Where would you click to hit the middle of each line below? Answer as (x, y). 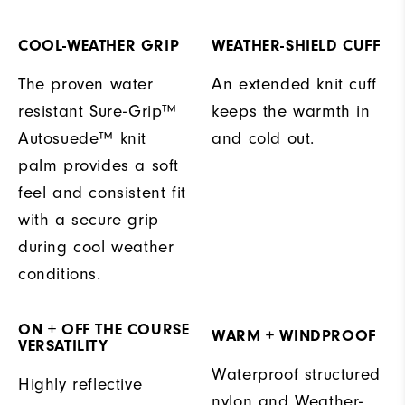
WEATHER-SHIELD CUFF (296, 46)
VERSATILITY (63, 346)
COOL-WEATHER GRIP (99, 46)
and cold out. (263, 139)
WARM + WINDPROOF (294, 336)
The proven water (86, 85)
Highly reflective (80, 385)
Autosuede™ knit (82, 139)
